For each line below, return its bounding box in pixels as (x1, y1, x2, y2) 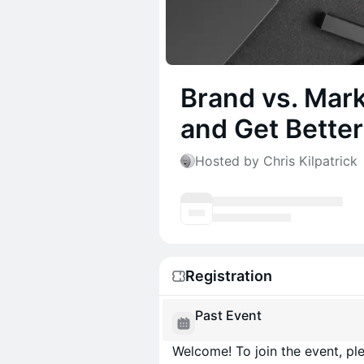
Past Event (195, 307, 262, 323)
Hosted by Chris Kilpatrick (195, 153, 357, 169)
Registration (185, 267, 272, 284)
